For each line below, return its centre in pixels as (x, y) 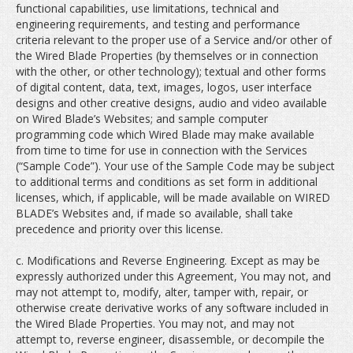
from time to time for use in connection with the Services (162, 150)
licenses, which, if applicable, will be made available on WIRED (173, 197)
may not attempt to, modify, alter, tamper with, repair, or (162, 292)
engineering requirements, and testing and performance (158, 24)
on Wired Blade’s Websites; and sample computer (142, 119)
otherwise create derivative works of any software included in (172, 308)
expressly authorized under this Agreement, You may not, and (173, 276)
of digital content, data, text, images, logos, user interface (164, 87)
